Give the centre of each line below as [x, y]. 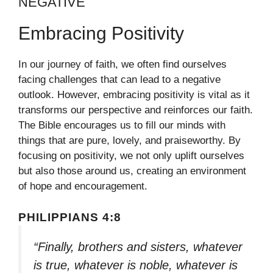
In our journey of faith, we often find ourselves [122, 64]
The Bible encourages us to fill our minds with [122, 125]
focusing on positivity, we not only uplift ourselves [131, 156]
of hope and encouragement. [83, 186]
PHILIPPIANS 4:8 [70, 217]
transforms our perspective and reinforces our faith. [136, 110]
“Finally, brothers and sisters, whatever [138, 246]
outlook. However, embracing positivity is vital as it [134, 95]
